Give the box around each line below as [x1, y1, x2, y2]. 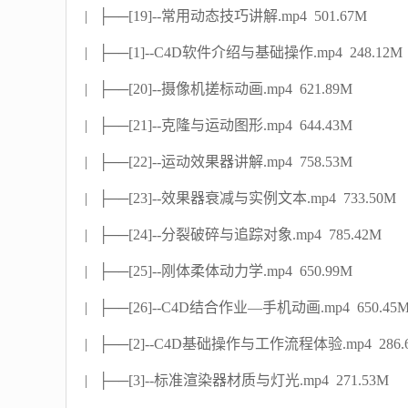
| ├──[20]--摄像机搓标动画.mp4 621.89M [85, 81, 352, 97]
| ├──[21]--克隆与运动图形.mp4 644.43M [85, 117, 352, 133]
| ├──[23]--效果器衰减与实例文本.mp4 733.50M [85, 190, 396, 206]
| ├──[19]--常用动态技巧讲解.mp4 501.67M [85, 8, 367, 24]
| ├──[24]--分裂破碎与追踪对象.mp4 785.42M [85, 227, 382, 242]
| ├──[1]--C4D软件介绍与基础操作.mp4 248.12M [85, 45, 403, 60]
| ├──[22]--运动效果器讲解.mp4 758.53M [85, 154, 352, 169]
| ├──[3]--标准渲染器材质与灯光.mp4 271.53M [85, 372, 389, 388]
